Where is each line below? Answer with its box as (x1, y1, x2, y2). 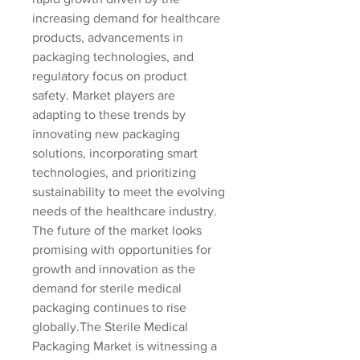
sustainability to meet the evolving (32, 185, 225, 198)
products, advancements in (32, 31, 183, 44)
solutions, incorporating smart (32, 146, 198, 160)
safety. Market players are (32, 88, 175, 102)
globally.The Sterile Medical (32, 320, 188, 333)
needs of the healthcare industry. (32, 204, 217, 218)
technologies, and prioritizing (32, 166, 196, 179)
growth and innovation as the (32, 262, 195, 276)
